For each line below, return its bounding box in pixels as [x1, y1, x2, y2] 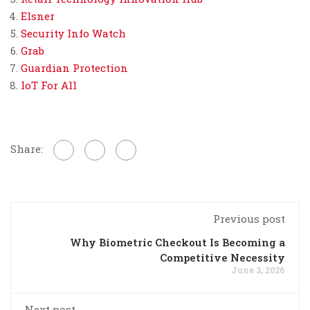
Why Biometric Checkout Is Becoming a [70, 235, 285, 249]
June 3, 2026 [231, 264, 285, 275]
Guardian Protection [21, 60, 128, 75]
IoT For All [21, 77, 77, 92]
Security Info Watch [21, 26, 126, 40]
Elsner [21, 8, 55, 23]
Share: [10, 141, 43, 156]
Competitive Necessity [160, 250, 285, 264]
